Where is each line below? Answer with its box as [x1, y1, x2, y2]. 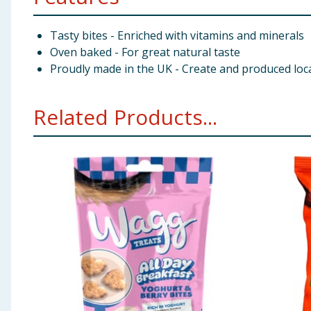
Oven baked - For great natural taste [50, 44, 240, 60]
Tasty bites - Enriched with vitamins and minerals [50, 28, 304, 43]
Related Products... [33, 103, 217, 131]
